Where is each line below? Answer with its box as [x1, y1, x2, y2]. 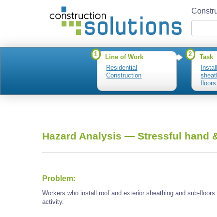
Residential [106, 63, 138, 71]
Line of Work [105, 53, 144, 61]
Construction [106, 71, 142, 79]
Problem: [42, 174, 76, 183]
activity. [42, 198, 64, 206]
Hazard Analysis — [42, 130, 138, 142]
